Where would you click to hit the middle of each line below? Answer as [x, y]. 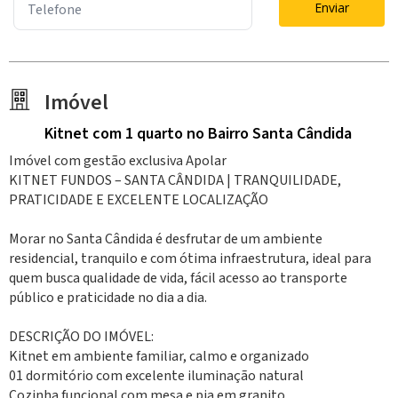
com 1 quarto [138, 133]
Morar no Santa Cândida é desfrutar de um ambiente [166, 239]
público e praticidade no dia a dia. [108, 297]
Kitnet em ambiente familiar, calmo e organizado [159, 356]
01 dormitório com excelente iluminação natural [156, 375]
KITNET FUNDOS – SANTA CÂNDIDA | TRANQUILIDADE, [175, 180]
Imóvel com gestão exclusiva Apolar [118, 160]
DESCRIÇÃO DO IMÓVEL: [81, 336]
